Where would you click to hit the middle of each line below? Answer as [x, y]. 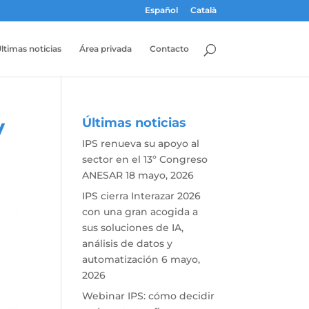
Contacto [169, 49]
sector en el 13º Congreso [145, 159]
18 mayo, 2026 [160, 175]
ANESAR [103, 175]
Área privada [105, 49]
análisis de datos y [128, 243]
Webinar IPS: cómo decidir [149, 296]
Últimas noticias [134, 123]
